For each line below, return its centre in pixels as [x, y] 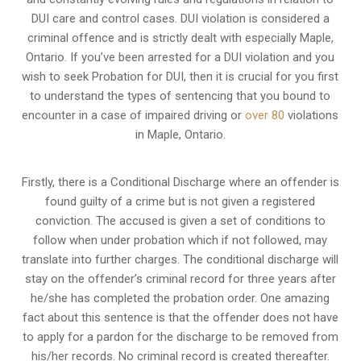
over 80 [265, 115]
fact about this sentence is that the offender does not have [180, 317]
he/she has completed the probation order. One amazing [180, 298]
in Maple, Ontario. [180, 134]
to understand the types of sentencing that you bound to [180, 95]
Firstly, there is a [66, 182]
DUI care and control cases [103, 18]
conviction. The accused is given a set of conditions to [180, 220]
